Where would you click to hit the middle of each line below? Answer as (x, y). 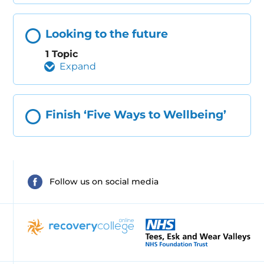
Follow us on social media (104, 182)
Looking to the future (107, 34)
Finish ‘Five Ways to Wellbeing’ (136, 115)
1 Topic (62, 54)
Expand (78, 67)
